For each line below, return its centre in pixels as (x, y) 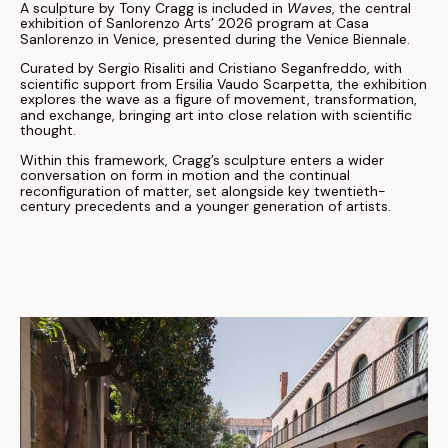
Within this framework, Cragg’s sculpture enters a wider (202, 160)
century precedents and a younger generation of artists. (205, 206)
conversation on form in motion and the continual (185, 175)
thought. (50, 130)
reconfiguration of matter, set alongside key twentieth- (203, 191)
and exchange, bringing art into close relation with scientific (216, 115)
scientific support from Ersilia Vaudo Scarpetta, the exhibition (223, 84)
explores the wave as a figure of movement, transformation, (218, 99)
